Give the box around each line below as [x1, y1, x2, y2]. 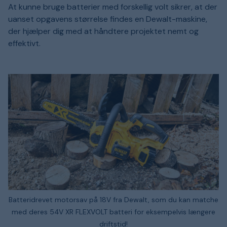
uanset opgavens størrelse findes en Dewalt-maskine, [8, 14, 207, 25]
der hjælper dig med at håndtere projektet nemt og [8, 26, 199, 37]
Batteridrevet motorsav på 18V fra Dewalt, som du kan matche [9, 195, 218, 205]
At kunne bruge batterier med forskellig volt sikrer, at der [8, 2, 217, 13]
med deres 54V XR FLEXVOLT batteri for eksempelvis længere [12, 207, 215, 217]
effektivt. [8, 38, 41, 49]
